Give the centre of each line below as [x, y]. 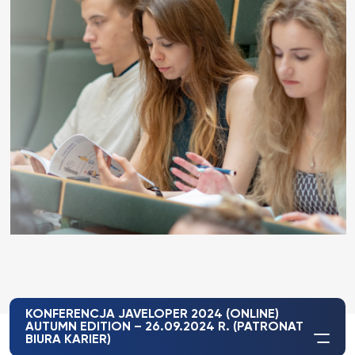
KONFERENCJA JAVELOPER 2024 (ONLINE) [152, 315]
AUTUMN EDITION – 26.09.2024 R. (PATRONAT [164, 327]
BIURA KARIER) [68, 340]
